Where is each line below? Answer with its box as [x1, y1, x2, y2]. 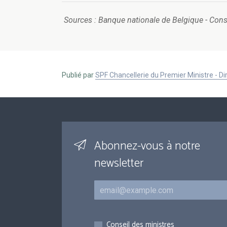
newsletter [94, 154, 143, 173]
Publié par [62, 71, 95, 80]
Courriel [94, 179, 123, 192]
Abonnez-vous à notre [94, 137, 200, 156]
